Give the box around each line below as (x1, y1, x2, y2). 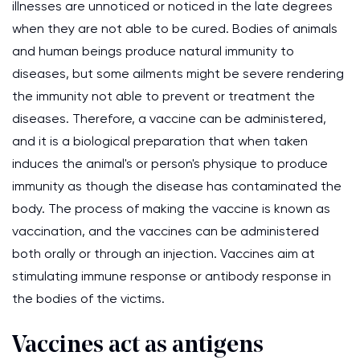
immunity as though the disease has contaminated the (12, 178, 342, 194)
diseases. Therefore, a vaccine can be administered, (12, 111, 326, 126)
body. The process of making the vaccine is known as (12, 201, 330, 216)
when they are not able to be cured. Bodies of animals (12, 21, 337, 36)
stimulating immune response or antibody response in (12, 268, 331, 284)
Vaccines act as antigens (12, 333, 264, 358)
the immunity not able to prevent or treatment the (12, 88, 315, 104)
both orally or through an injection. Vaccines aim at (12, 246, 315, 261)
